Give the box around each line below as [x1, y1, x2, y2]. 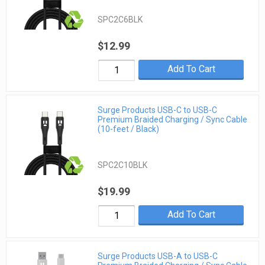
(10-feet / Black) [98, 124, 160, 134]
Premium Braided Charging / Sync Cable [98, 115, 248, 125]
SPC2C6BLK [98, 15, 143, 25]
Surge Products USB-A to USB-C [98, 251, 218, 261]
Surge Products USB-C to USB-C [98, 105, 218, 115]
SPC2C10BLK [98, 160, 148, 170]
